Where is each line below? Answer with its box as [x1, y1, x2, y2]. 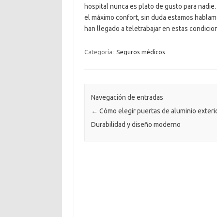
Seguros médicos [116, 48, 165, 55]
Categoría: [84, 48, 115, 55]
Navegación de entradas [91, 93, 163, 102]
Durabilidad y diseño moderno [91, 121, 181, 129]
